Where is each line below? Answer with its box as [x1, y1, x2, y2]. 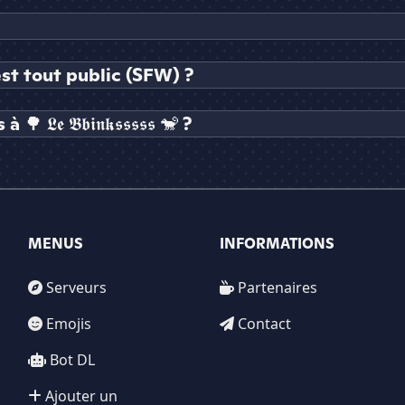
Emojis [45, 314, 91, 334]
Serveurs [45, 278, 107, 298]
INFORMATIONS [220, 234, 335, 254]
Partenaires [238, 278, 318, 298]
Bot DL [49, 350, 95, 371]
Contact [238, 314, 292, 334]
